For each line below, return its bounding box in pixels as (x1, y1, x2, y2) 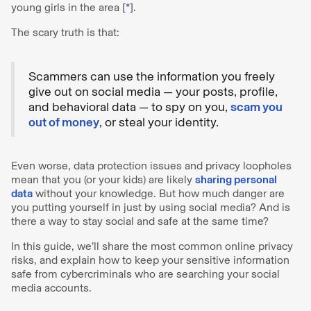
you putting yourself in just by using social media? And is (11, 200, 290, 214)
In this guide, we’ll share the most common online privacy (11, 239, 293, 253)
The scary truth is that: (11, 25, 119, 39)
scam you (230, 99, 283, 115)
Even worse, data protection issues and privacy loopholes (11, 158, 292, 172)
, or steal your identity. (99, 114, 221, 130)
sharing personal (195, 172, 277, 186)
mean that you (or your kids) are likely (11, 172, 195, 186)
